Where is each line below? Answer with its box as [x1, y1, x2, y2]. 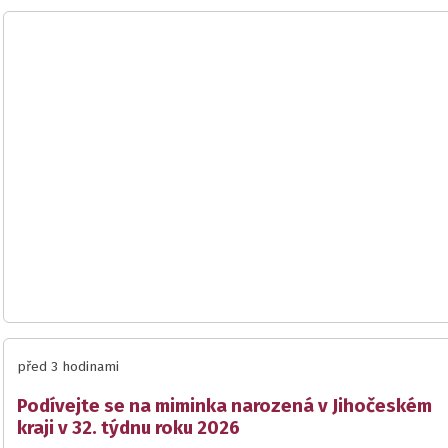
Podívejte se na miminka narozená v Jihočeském [17, 395, 432, 418]
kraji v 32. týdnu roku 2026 [17, 417, 240, 440]
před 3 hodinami [17, 358, 119, 375]
